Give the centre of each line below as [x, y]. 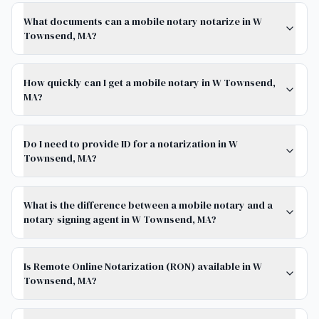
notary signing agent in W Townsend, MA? [120, 219]
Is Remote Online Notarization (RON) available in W [143, 266]
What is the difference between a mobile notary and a [148, 205]
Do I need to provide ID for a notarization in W [131, 144]
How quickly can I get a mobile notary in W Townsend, [150, 83]
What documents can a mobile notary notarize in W [143, 21]
